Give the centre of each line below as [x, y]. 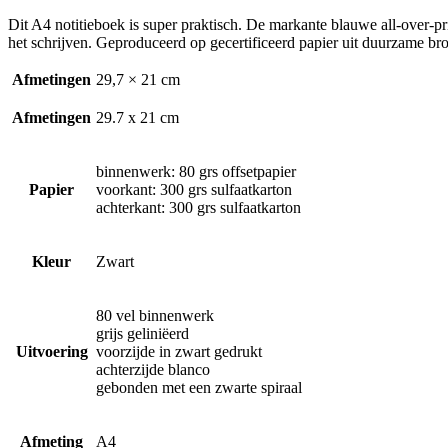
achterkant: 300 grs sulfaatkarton [198, 207]
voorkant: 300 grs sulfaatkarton [194, 189]
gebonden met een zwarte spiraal [199, 387]
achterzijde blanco [153, 369]
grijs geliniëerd [142, 333]
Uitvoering [51, 351]
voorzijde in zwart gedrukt [179, 351]
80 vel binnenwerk [155, 315]
